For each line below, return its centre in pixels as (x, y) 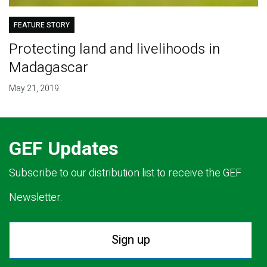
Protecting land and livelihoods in (114, 49)
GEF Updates (64, 148)
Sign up (131, 240)
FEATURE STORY (41, 25)
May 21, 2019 (34, 88)
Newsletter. (36, 197)
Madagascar (48, 67)
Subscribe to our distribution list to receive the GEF (125, 173)
